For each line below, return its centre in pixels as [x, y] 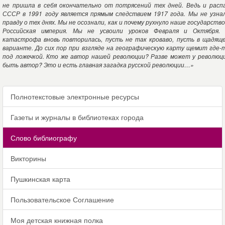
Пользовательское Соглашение [62, 199]
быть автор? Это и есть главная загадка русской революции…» [98, 65]
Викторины [28, 158]
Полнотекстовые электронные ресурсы [75, 96]
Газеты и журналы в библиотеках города [77, 117]
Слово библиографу [44, 138]
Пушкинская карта [40, 179]
